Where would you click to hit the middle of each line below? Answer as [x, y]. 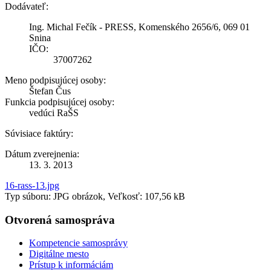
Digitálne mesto [59, 254]
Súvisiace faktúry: [39, 133]
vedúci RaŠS [54, 113]
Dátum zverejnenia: [42, 154]
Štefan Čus [50, 91]
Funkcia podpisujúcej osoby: [60, 102]
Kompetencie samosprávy [78, 243]
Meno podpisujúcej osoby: [55, 80]
